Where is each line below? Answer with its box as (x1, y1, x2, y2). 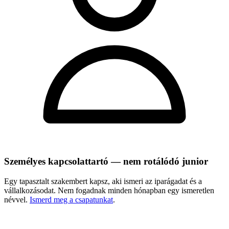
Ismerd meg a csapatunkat (30, 195, 113, 204)
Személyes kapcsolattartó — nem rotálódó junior (4, 156, 208, 167)
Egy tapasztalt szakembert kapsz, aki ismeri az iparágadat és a (4, 176, 202, 186)
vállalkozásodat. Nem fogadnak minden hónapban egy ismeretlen (4, 186, 214, 195)
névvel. (4, 195, 30, 204)
